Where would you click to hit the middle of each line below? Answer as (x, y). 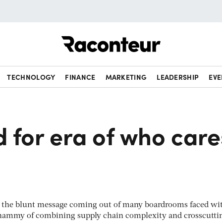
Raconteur (179, 36)
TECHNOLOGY (31, 77)
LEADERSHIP (178, 77)
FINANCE (80, 77)
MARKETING (126, 77)
